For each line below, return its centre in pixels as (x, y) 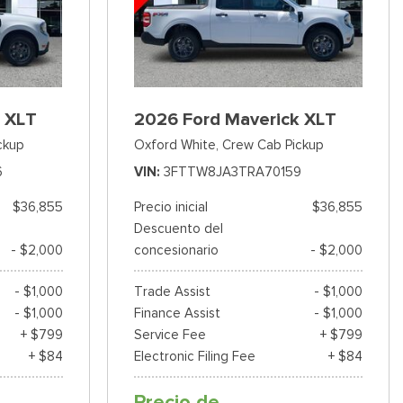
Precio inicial (170, 207)
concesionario (176, 251)
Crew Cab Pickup (273, 145)
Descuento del (178, 229)
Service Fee (170, 335)
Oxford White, (176, 145)
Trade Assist (172, 292)
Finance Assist (177, 313)
